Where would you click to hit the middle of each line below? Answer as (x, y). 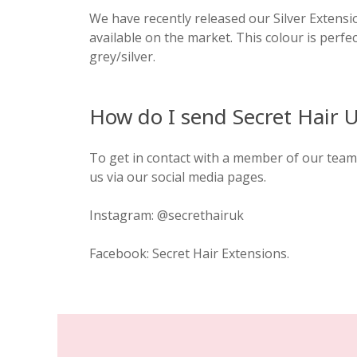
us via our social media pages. (178, 177)
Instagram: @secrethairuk (167, 215)
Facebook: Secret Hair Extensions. (189, 253)
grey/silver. (122, 57)
